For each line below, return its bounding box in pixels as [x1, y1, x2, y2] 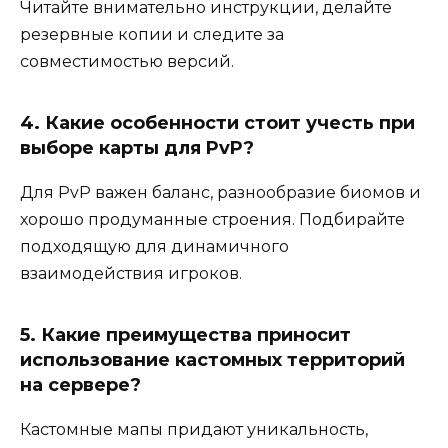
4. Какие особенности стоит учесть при [20, 111, 415, 134]
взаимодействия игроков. [20, 263, 242, 283]
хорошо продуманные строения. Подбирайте [20, 209, 405, 229]
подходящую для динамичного [20, 236, 289, 256]
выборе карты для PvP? [20, 136, 254, 159]
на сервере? [20, 373, 141, 396]
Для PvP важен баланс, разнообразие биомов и [20, 182, 421, 202]
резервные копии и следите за [20, 24, 284, 44]
